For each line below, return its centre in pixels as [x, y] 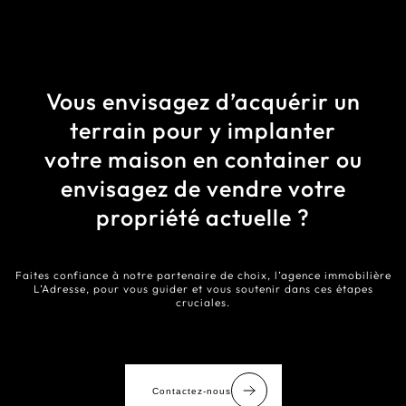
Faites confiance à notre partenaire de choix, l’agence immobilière [203, 275]
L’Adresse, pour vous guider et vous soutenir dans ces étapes [203, 289]
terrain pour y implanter [203, 130]
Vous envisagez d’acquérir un [203, 101]
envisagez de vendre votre [203, 188]
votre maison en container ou [203, 159]
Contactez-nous [191, 391]
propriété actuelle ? [203, 217]
